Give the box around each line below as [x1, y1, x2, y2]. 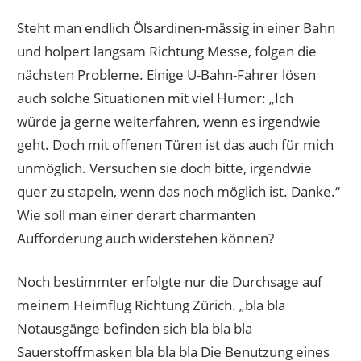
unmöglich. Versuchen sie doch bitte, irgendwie [17, 158, 313, 177]
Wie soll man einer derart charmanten [17, 205, 256, 224]
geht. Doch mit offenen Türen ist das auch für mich [17, 135, 334, 154]
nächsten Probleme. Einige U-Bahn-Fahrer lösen [17, 64, 317, 84]
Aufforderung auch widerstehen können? [17, 228, 275, 247]
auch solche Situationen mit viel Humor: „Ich [17, 88, 294, 107]
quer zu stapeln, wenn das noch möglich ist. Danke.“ [17, 181, 341, 201]
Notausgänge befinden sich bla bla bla [17, 319, 253, 338]
